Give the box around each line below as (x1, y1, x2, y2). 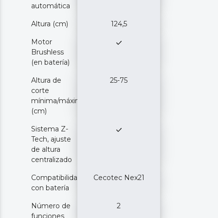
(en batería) (31, 57, 70, 67)
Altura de (31, 75, 61, 85)
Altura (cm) (31, 19, 68, 28)
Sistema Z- (31, 124, 68, 133)
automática (31, 1, 70, 10)
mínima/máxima (31, 96, 86, 105)
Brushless (31, 47, 64, 56)
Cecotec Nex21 (93, 173, 145, 182)
